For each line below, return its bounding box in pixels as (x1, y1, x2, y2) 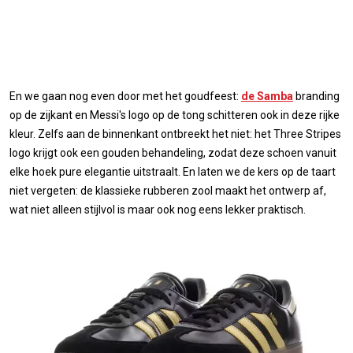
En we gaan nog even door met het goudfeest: (9, 90, 241, 103)
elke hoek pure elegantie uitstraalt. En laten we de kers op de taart (9, 165, 336, 179)
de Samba (241, 90, 293, 103)
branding (293, 90, 340, 103)
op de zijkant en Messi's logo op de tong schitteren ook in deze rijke (9, 109, 340, 122)
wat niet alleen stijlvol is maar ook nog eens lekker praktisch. (9, 203, 306, 217)
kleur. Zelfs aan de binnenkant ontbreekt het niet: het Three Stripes (9, 128, 341, 141)
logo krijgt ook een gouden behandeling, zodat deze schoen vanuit (9, 147, 336, 160)
